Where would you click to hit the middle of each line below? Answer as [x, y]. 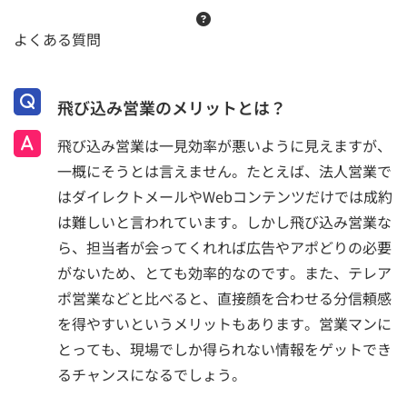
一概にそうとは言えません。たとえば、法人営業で [224, 171]
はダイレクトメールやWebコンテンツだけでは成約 [225, 197]
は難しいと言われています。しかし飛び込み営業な [224, 222]
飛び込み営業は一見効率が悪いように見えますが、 [224, 146]
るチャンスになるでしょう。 [152, 375]
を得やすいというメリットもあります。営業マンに [224, 324]
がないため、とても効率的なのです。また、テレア [224, 273]
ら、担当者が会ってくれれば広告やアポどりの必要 [224, 248]
